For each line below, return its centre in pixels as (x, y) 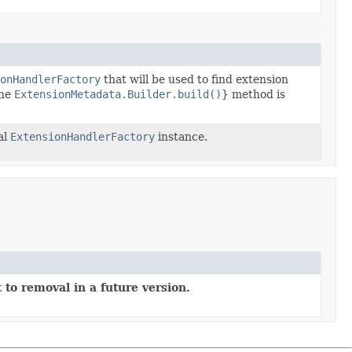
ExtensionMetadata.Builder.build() (118, 94)
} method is (253, 94)
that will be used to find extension (194, 79)
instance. (181, 136)
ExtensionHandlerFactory (82, 136)
